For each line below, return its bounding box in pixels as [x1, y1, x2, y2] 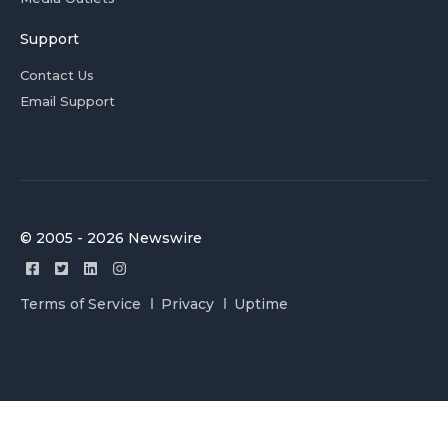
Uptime [234, 294, 288, 313]
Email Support [20, 92, 115, 109]
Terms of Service [20, 294, 141, 313]
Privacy [161, 294, 214, 313]
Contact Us [20, 66, 94, 83]
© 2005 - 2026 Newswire [20, 228, 202, 247]
